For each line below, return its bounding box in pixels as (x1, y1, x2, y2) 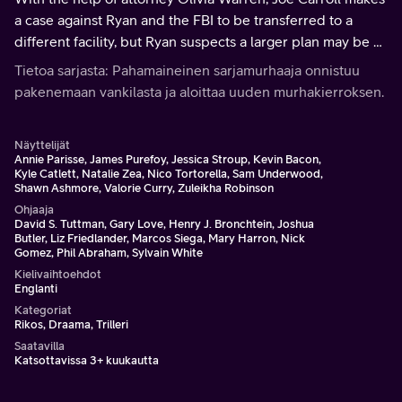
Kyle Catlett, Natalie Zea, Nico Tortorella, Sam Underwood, (14, 167, 323, 180)
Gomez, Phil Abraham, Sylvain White (14, 246, 203, 259)
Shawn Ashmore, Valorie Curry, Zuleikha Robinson (14, 181, 274, 195)
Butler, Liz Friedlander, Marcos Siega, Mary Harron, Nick (14, 232, 305, 245)
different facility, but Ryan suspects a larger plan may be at (14, 33, 385, 49)
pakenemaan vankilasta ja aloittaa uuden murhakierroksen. (14, 83, 384, 100)
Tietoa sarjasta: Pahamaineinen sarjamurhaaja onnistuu (14, 62, 360, 78)
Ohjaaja (14, 203, 54, 216)
